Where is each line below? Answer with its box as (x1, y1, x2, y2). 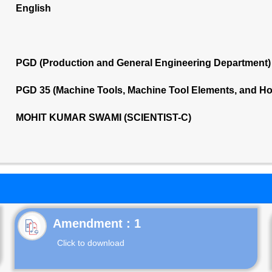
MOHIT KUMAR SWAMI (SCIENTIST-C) (15, 112, 191, 123)
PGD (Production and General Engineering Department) (15, 58, 271, 68)
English (15, 3, 51, 13)
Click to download (57, 238, 125, 248)
